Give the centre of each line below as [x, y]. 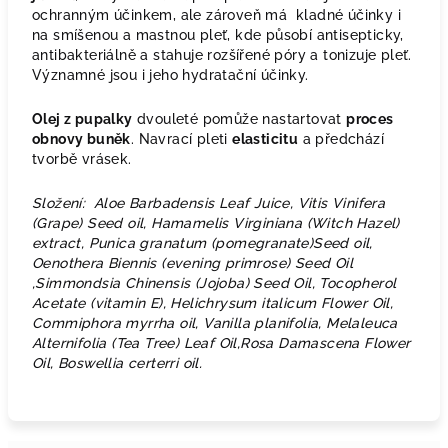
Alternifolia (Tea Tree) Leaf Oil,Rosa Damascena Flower [221, 343]
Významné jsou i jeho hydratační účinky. [172, 75]
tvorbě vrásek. [84, 159]
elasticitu [265, 139]
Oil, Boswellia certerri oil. [117, 363]
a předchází [341, 139]
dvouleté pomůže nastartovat [239, 119]
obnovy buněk [81, 139]
